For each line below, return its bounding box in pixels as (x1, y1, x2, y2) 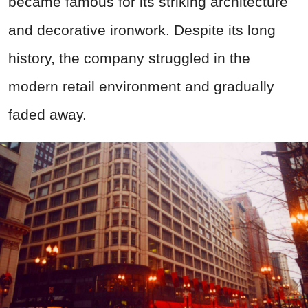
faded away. (8, 107, 87, 123)
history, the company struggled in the (8, 50, 250, 67)
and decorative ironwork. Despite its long (8, 22, 276, 38)
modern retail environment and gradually (8, 78, 274, 95)
